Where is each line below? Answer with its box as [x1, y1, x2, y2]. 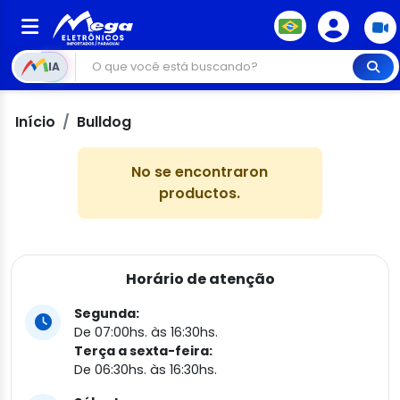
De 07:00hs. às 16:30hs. [74, 323, 218, 341]
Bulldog [77, 112, 131, 132]
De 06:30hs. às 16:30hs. [74, 361, 217, 379]
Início [15, 112, 55, 132]
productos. [159, 183, 241, 204]
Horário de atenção [125, 269, 275, 289]
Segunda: [74, 304, 139, 322]
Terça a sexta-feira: [74, 342, 212, 360]
